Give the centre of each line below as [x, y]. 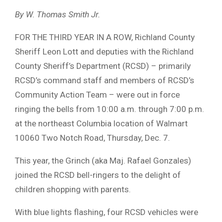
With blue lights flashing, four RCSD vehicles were [107, 212]
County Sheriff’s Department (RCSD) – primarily [103, 66]
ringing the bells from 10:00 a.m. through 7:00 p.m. [110, 109]
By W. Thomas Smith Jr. [57, 14]
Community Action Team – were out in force [97, 94]
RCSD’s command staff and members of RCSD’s [105, 80]
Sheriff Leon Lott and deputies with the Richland [104, 51]
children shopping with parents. [73, 189]
